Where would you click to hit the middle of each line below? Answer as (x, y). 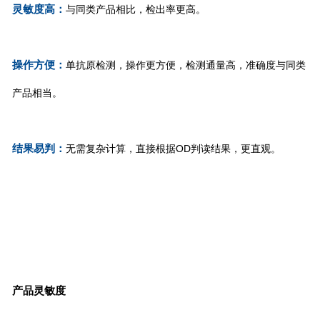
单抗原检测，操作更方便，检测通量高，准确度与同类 (185, 65)
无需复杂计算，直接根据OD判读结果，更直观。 (173, 148)
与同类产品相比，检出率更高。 (135, 9)
